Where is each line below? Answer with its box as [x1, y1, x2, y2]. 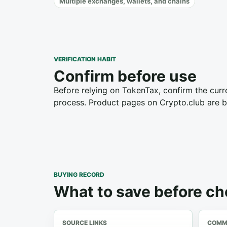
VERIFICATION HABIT [54, 55, 116, 63]
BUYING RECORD [54, 171, 104, 178]
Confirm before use [54, 67, 197, 85]
